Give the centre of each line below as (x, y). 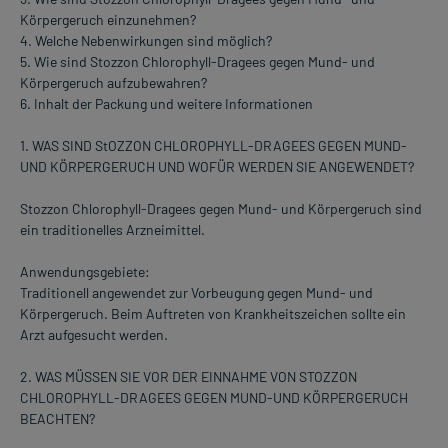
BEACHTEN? (57, 418)
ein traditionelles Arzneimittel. (112, 229)
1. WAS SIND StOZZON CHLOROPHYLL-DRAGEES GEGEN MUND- (213, 145)
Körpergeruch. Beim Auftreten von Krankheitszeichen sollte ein (213, 313)
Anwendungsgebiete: (85, 271)
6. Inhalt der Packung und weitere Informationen (166, 103)
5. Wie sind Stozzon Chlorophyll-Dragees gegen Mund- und (197, 61)
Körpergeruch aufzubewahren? (113, 82)
